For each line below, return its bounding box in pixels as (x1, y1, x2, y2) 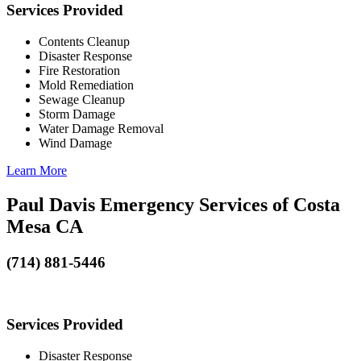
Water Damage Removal (39, 121, 164, 135)
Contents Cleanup (39, 34, 130, 48)
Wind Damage (39, 135, 112, 150)
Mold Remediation (39, 77, 134, 92)
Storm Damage (39, 106, 115, 121)
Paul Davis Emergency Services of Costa (6, 193, 340, 215)
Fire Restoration (39, 63, 120, 77)
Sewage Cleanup (39, 92, 125, 106)
